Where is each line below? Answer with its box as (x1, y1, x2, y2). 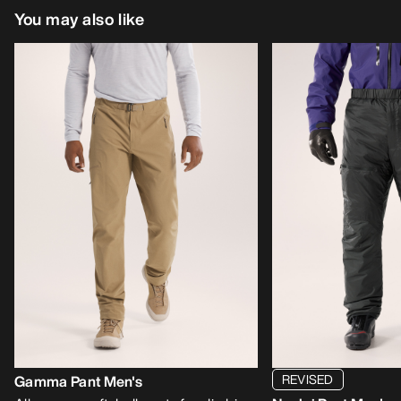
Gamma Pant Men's (14, 370, 143, 392)
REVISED (282, 369, 334, 388)
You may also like (14, 7, 145, 31)
